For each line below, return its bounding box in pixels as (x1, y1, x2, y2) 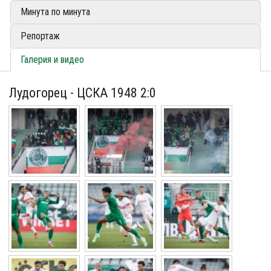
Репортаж (21, 30, 60, 42)
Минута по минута (21, 6, 90, 18)
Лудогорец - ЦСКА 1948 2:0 (9, 85, 156, 101)
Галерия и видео (21, 53, 84, 65)
